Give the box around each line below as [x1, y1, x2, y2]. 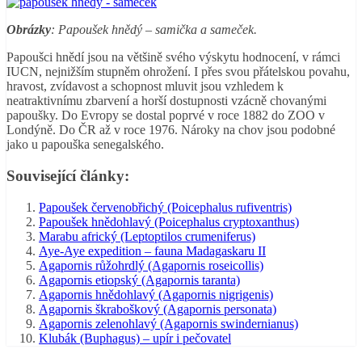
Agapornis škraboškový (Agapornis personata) [39, 301, 276, 316]
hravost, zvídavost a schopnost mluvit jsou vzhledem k [6, 79, 284, 94]
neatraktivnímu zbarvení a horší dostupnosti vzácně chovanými [6, 94, 326, 108]
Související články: [6, 166, 129, 184]
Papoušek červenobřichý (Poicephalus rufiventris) [39, 200, 292, 214]
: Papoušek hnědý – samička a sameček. [51, 23, 257, 37]
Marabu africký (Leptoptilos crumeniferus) [39, 229, 255, 243]
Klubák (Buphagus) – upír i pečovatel [39, 330, 231, 345]
